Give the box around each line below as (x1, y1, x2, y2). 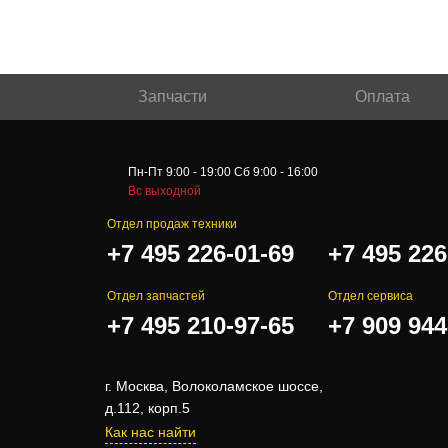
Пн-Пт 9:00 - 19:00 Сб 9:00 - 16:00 (128, 165, 318, 179)
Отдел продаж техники (107, 217, 237, 231)
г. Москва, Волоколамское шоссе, (105, 378, 323, 394)
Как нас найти (105, 424, 196, 440)
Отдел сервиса (328, 289, 414, 303)
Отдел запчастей (107, 289, 205, 303)
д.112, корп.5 (105, 400, 190, 416)
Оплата (355, 88, 411, 105)
